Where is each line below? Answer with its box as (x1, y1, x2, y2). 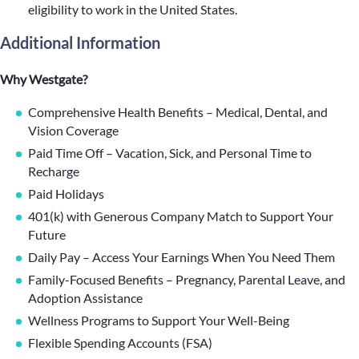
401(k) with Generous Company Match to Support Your (28, 208, 333, 224)
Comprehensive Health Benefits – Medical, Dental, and (28, 104, 328, 119)
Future (28, 227, 66, 242)
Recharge (28, 163, 79, 179)
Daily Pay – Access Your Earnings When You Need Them (28, 249, 335, 264)
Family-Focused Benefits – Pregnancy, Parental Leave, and (28, 272, 345, 287)
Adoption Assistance (28, 290, 143, 305)
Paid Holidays (28, 186, 104, 201)
